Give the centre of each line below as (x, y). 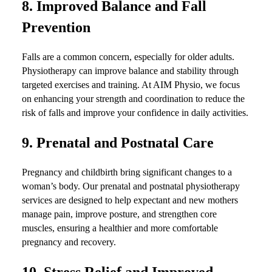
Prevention (56, 28)
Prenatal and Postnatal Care (125, 142)
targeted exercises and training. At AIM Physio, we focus (131, 85)
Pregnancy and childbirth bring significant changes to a (127, 172)
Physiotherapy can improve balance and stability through (130, 71)
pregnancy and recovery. (69, 242)
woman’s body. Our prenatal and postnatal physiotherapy (131, 186)
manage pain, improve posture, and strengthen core (119, 214)
